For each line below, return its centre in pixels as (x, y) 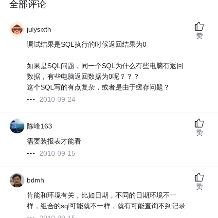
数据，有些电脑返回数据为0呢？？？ (83, 77)
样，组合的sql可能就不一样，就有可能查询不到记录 (106, 206)
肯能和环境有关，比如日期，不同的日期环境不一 (102, 195)
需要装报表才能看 (54, 141)
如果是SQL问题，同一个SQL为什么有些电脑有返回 (105, 66)
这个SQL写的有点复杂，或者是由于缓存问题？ (99, 87)
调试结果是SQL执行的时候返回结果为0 (87, 45)
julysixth (39, 29)
